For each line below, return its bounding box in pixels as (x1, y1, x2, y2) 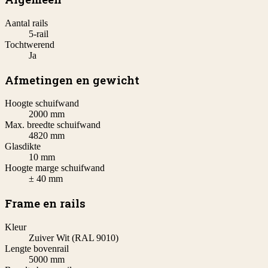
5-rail (29, 28, 48, 39)
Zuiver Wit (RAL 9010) (29, 232, 118, 243)
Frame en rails (5, 196, 86, 211)
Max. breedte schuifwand (5, 120, 100, 130)
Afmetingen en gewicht (5, 72, 139, 87)
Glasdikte (5, 141, 41, 152)
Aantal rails (5, 17, 48, 28)
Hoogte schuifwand (5, 98, 79, 109)
